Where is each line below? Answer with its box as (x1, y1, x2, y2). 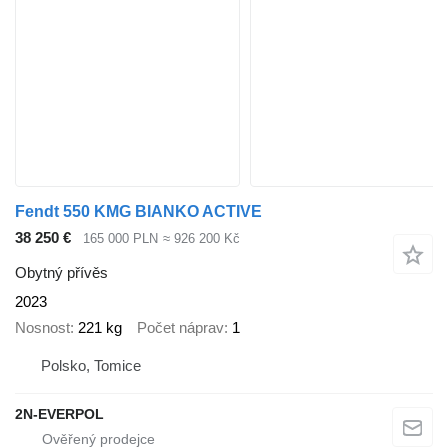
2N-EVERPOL (15, 405, 104, 422)
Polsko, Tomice (41, 356, 141, 374)
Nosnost (15, 319, 70, 337)
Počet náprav (137, 319, 224, 337)
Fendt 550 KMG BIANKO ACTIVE (15, 203, 262, 221)
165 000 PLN (83, 231, 158, 247)
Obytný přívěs (15, 263, 108, 281)
